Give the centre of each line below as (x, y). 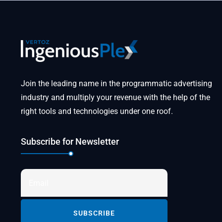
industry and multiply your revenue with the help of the (115, 98)
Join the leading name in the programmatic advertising (116, 84)
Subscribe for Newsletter (70, 142)
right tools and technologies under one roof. (97, 111)
